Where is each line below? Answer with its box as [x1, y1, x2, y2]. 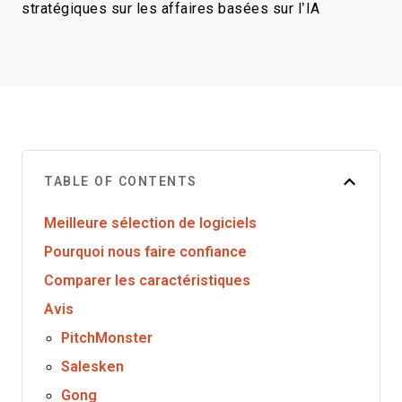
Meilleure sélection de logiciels [44, 215, 257, 231]
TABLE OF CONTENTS [44, 174, 197, 188]
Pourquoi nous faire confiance [44, 244, 247, 259]
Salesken [61, 359, 125, 374]
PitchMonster [61, 330, 153, 345]
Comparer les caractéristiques [44, 273, 250, 288]
